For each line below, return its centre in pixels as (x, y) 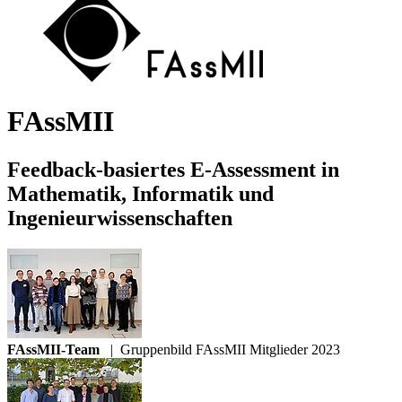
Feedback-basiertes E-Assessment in (173, 169)
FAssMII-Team (53, 349)
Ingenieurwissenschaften (120, 218)
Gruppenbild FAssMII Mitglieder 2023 (230, 349)
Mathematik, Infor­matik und (140, 193)
